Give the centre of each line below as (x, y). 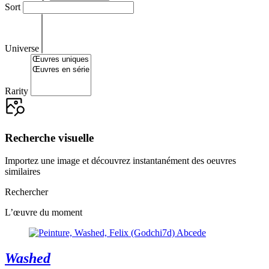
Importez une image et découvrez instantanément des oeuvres (120, 161)
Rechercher (26, 192)
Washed (28, 258)
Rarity (17, 91)
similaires (23, 172)
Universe (22, 48)
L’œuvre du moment (44, 213)
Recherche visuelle (49, 138)
